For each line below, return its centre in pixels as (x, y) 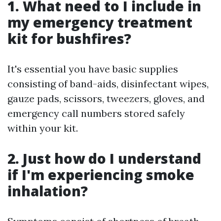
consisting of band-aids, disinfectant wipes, (108, 84)
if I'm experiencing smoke (101, 175)
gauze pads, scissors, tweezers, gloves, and (106, 99)
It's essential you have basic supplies (93, 69)
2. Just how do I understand (104, 159)
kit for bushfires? (69, 39)
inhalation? (48, 191)
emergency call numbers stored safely (96, 113)
